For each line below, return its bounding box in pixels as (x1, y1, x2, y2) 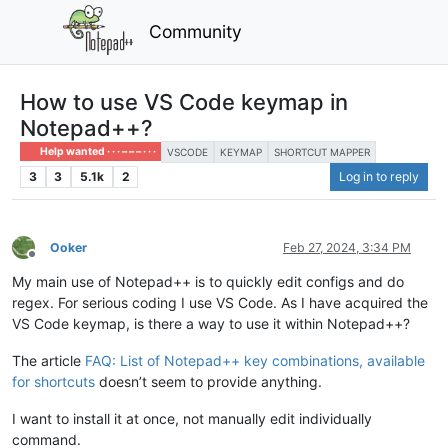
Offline (31, 254, 68, 270)
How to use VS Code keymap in (20, 88, 348, 115)
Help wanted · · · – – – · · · (38, 144, 157, 158)
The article (12, 351, 85, 369)
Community (149, 20, 243, 42)
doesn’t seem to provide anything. (95, 372, 322, 390)
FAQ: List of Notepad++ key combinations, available (85, 351, 425, 369)
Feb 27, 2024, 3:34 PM (283, 239, 411, 255)
